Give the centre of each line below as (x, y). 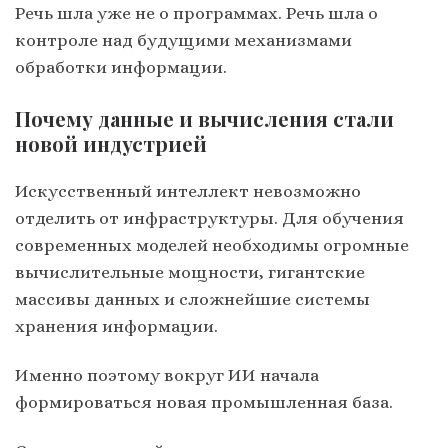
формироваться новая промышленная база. (204, 402)
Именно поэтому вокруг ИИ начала (167, 375)
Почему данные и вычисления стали (204, 119)
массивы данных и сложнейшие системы (192, 299)
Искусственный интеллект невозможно (188, 191)
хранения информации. (116, 326)
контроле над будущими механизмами (183, 39)
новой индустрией (111, 144)
